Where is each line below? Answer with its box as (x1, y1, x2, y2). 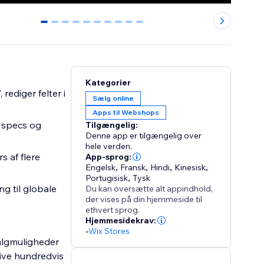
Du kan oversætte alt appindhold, (85, 183, 213, 194)
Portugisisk (85, 173, 128, 184)
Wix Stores (88, 226, 130, 237)
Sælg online (93, 94, 134, 103)
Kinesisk (174, 162, 206, 173)
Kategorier (85, 77, 131, 88)
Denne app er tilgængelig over (85, 130, 202, 141)
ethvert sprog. (85, 204, 140, 216)
